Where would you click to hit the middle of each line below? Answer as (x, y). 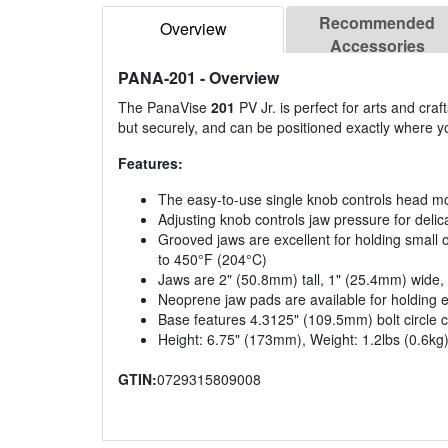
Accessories (377, 46)
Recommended (377, 23)
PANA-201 (157, 78)
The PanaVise (164, 107)
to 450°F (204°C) (212, 259)
